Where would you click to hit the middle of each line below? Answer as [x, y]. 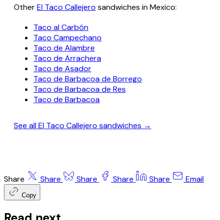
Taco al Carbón [61, 27]
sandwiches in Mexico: [136, 7]
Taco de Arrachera [67, 58]
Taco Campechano [68, 38]
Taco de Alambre [64, 48]
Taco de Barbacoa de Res [80, 89]
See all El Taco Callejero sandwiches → [82, 126]
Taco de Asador [62, 69]
